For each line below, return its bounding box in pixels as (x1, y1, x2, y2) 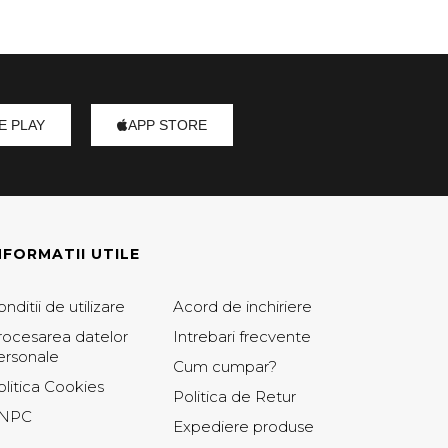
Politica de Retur (173, 387, 297, 406)
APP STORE (128, 117, 208, 133)
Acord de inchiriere (173, 297, 313, 316)
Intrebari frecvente (173, 327, 312, 346)
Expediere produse (173, 417, 315, 436)
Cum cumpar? (173, 357, 278, 376)
